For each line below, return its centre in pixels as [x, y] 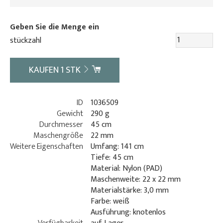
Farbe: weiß [110, 201]
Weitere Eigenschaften [47, 146]
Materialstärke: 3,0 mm [130, 190]
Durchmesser [61, 124]
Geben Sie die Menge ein [55, 27]
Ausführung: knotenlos [128, 212]
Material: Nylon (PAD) [126, 168]
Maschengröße [58, 135]
